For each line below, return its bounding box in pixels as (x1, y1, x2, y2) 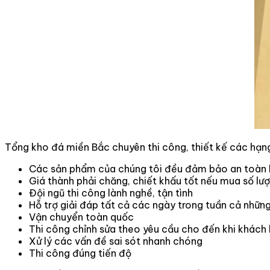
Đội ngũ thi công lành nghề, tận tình (29, 186, 193, 199)
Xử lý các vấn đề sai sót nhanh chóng (29, 234, 202, 247)
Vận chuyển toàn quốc (29, 210, 134, 223)
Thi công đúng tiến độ (29, 246, 131, 259)
